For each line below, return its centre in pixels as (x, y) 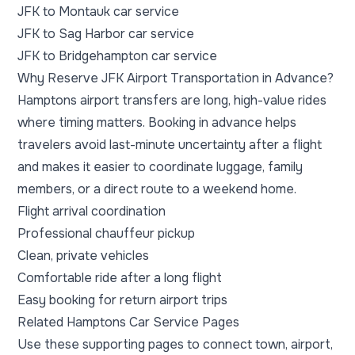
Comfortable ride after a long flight (120, 278)
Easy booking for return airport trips (122, 300)
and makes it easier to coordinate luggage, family (160, 167)
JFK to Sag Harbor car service (106, 34)
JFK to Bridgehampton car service (117, 56)
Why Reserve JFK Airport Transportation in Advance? (176, 78)
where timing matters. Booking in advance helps (157, 122)
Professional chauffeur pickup (106, 233)
